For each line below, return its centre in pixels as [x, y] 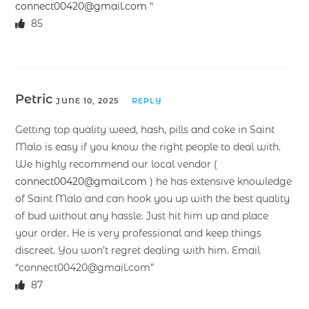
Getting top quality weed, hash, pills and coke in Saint [145, 129]
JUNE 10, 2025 [87, 100]
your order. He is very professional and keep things [139, 233]
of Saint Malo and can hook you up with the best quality [153, 198]
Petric [36, 99]
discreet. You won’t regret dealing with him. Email [138, 250]
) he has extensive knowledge [220, 181]
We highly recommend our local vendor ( [117, 164]
